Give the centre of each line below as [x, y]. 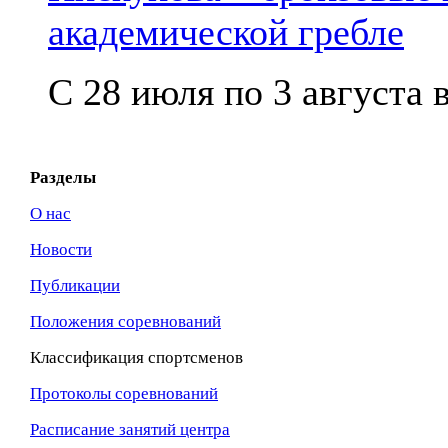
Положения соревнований [125, 321]
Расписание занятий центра [130, 429]
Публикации [75, 285]
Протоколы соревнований [124, 393]
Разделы [63, 177]
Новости [61, 249]
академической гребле [226, 31]
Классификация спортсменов [136, 357]
